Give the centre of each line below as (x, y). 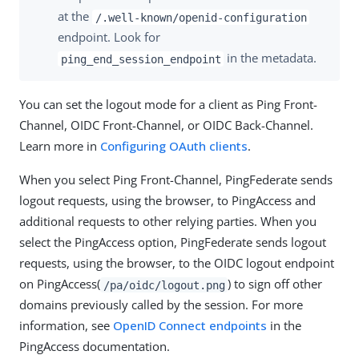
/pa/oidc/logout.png (164, 285)
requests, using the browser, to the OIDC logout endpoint (177, 263)
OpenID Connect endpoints (190, 326)
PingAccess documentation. (95, 347)
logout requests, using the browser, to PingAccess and (167, 201)
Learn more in (60, 146)
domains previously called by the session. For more (161, 305)
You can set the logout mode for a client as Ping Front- (168, 105)
